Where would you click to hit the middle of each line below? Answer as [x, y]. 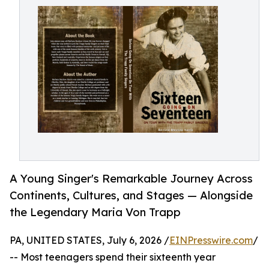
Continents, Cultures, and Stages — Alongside [131, 195]
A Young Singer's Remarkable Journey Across [131, 179]
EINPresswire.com [211, 240]
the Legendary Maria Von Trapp [95, 212]
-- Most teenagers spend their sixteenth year [113, 257]
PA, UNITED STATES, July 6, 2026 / [89, 240]
